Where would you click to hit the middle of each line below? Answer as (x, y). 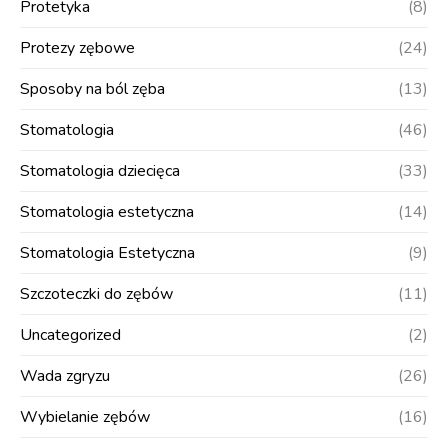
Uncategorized (70, 334)
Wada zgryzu (65, 375)
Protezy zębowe (77, 47)
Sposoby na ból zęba (92, 88)
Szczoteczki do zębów (96, 293)
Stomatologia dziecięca (100, 170)
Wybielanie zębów (85, 416)
